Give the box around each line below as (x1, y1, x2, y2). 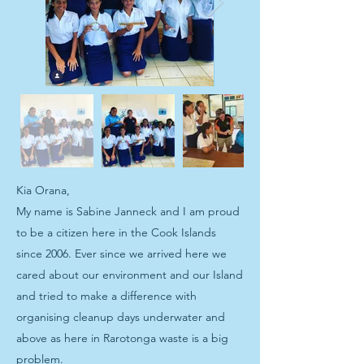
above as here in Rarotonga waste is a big (16, 331, 228, 345)
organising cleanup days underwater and (16, 310, 225, 324)
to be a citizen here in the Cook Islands (16, 225, 216, 240)
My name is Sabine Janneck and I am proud (16, 204, 240, 219)
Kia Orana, (16, 183, 70, 197)
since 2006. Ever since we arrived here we (16, 246, 227, 261)
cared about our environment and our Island (16, 267, 243, 282)
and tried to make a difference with (16, 288, 197, 303)
